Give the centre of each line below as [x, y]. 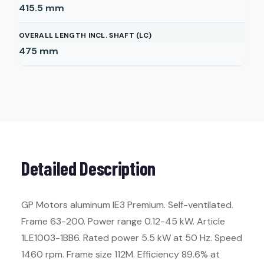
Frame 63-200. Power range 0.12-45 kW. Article [123, 221]
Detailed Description [88, 168]
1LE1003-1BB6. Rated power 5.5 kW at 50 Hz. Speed [132, 238]
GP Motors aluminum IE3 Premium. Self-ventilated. [127, 205]
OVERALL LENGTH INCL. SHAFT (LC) [85, 35]
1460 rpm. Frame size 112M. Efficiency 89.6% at [121, 254]
